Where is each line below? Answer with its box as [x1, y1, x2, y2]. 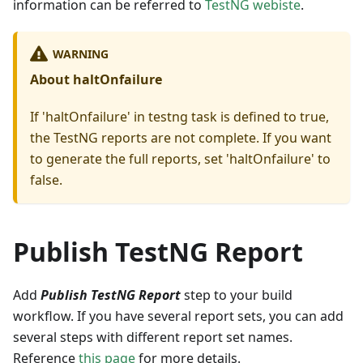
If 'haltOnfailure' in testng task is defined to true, [30, 108, 329, 126]
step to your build [181, 286, 293, 305]
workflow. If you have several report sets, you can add [13, 307, 344, 326]
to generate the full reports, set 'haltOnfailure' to [30, 150, 331, 169]
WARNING [52, 45, 109, 62]
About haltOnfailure [30, 70, 162, 89]
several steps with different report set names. [13, 328, 293, 347]
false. [30, 171, 62, 190]
